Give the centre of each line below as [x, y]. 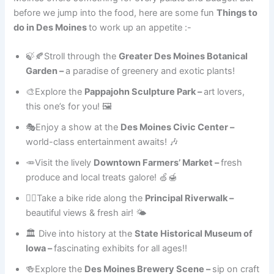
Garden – [46, 71]
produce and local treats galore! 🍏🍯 [102, 178]
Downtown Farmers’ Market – [157, 163]
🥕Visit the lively [60, 163]
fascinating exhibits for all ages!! [121, 249]
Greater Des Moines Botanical [183, 57]
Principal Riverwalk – [190, 198]
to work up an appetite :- [140, 27]
